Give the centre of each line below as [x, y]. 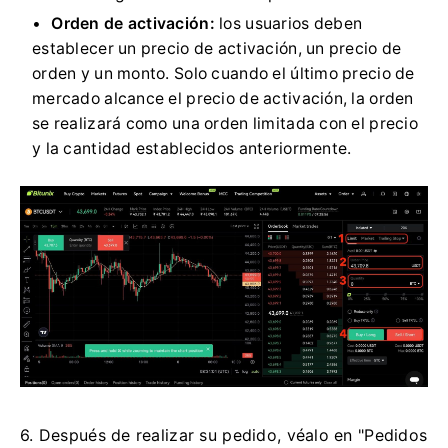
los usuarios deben [288, 23]
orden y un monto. [103, 73]
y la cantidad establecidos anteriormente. [192, 148]
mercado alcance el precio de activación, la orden [223, 98]
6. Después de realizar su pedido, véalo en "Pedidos [224, 434]
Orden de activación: [133, 23]
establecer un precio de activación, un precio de [217, 48]
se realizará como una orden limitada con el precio [225, 123]
